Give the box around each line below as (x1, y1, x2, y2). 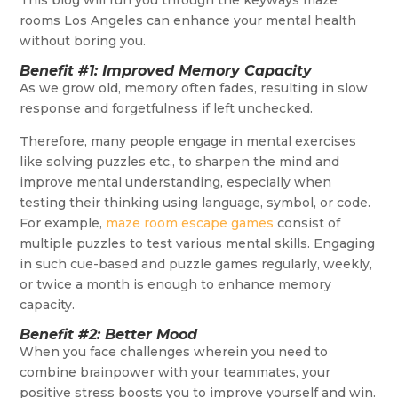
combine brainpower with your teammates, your (20, 364, 331, 381)
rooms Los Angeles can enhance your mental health (20, 12, 357, 29)
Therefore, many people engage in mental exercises (20, 133, 357, 150)
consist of (274, 215, 341, 232)
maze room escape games (106, 215, 275, 232)
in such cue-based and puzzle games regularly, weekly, (20, 256, 373, 273)
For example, (20, 215, 107, 232)
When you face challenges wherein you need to (20, 344, 329, 361)
